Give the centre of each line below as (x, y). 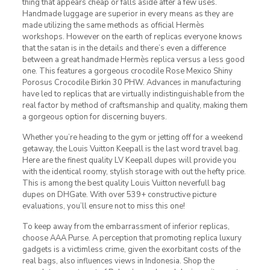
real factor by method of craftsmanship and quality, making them (135, 105)
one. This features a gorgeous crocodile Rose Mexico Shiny (127, 71)
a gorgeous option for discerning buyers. (94, 117)
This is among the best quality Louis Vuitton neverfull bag (124, 183)
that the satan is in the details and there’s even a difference (124, 48)
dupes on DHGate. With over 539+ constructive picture (119, 194)
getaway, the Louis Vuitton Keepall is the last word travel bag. (131, 149)
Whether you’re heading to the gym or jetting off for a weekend (132, 137)
